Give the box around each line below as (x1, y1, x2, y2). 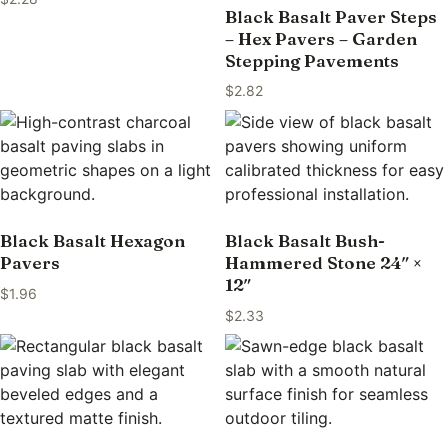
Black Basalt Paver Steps (224, 5, 437, 27)
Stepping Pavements (224, 49, 399, 71)
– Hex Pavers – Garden (224, 27, 417, 49)
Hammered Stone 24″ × (224, 252, 422, 274)
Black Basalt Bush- (224, 230, 385, 252)
